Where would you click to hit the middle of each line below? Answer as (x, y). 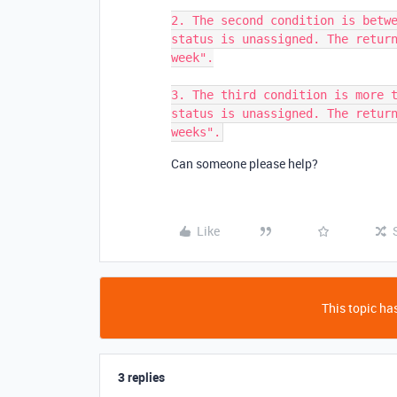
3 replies (141, 377)
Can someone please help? (245, 163)
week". (192, 58)
